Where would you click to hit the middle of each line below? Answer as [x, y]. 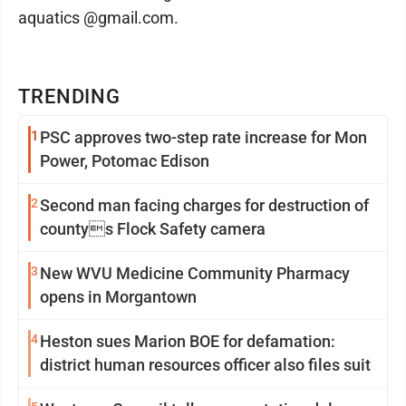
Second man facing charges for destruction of [204, 205]
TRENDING [70, 97]
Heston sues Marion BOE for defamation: [188, 341]
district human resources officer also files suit [205, 365]
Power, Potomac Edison [125, 161]
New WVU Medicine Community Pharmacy [195, 273]
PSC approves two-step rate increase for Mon [203, 137]
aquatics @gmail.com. [98, 18]
